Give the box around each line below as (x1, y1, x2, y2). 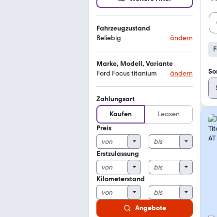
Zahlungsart (96, 95, 135, 103)
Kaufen (109, 110, 132, 118)
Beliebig (96, 34, 121, 42)
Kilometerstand (96, 175, 145, 183)
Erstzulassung (96, 150, 139, 158)
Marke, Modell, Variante (96, 60, 173, 68)
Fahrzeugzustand (96, 24, 150, 32)
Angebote (135, 204, 166, 212)
